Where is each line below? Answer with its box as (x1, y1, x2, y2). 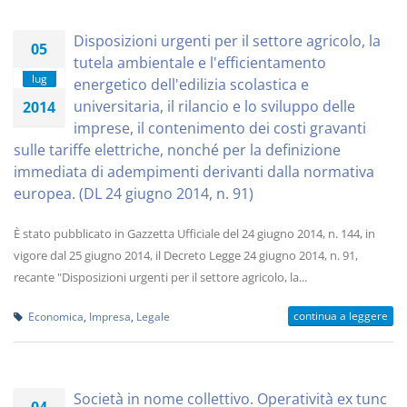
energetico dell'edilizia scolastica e (74, 74, 309, 94)
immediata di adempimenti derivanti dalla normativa (14, 162, 374, 182)
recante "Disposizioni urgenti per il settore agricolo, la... (14, 269, 307, 285)
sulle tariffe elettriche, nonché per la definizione (14, 140, 341, 160)
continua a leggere (293, 308, 388, 323)
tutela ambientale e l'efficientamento (74, 53, 326, 73)
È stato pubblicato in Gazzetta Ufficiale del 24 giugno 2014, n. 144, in (14, 225, 375, 242)
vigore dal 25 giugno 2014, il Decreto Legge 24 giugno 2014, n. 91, (14, 247, 358, 263)
